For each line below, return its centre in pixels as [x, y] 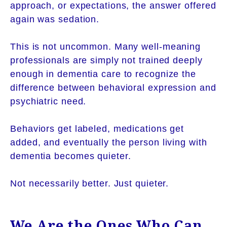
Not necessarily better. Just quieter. [90, 183]
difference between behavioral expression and [113, 87]
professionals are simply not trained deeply [106, 60]
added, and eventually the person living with [109, 142]
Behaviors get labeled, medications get [97, 128]
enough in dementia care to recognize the [103, 74]
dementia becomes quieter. [71, 156]
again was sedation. [55, 19]
